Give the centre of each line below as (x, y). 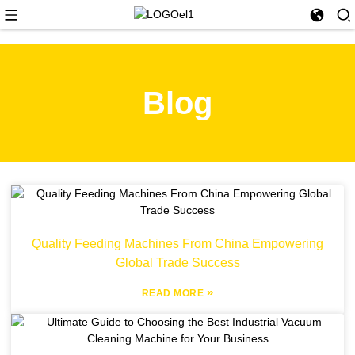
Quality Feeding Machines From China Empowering (177, 244)
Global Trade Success (177, 263)
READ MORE (174, 293)
